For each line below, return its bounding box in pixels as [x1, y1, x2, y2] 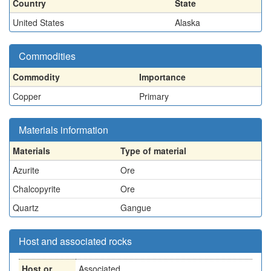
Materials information [19, 123, 108, 137]
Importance [139, 71, 186, 83]
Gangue [120, 201, 151, 214]
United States [13, 16, 64, 28]
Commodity [13, 71, 60, 83]
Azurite [13, 164, 39, 176]
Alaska [175, 16, 200, 28]
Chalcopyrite [13, 183, 60, 195]
